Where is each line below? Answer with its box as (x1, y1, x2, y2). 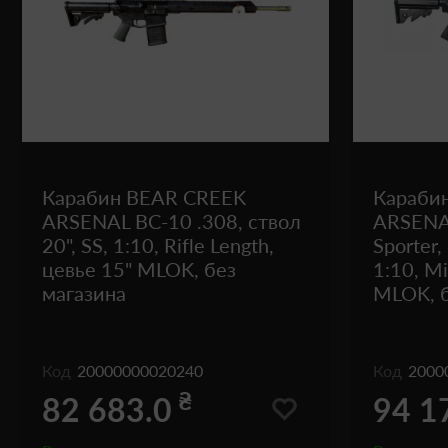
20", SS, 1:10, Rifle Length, (42, 233, 274, 257)
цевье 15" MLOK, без (42, 257, 236, 281)
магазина (42, 281, 126, 305)
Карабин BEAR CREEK (42, 185, 246, 209)
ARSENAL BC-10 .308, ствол (42, 209, 301, 233)
